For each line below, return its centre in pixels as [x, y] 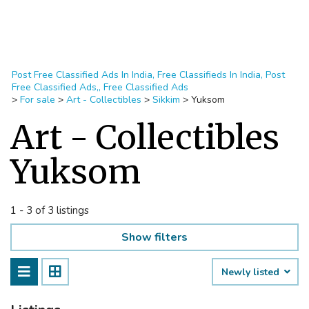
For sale [38, 100]
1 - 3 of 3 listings [50, 210]
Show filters [154, 237]
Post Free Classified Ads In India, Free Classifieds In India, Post [148, 75]
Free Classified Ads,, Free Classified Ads [100, 87]
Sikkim [166, 100]
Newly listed [252, 272]
